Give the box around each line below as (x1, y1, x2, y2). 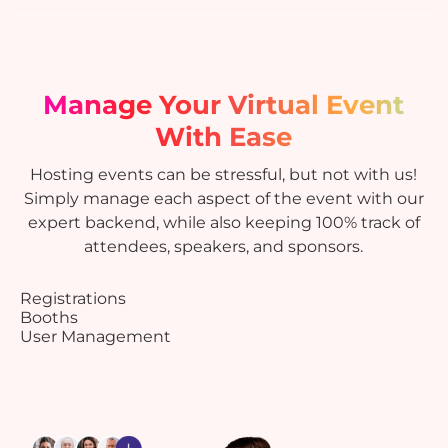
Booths (20, 308, 79, 328)
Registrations (20, 289, 127, 309)
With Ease (155, 121, 293, 154)
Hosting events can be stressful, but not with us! (30, 165, 418, 185)
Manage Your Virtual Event (43, 89, 405, 122)
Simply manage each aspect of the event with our (23, 189, 424, 209)
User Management (20, 327, 172, 347)
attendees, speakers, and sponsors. (84, 237, 364, 257)
